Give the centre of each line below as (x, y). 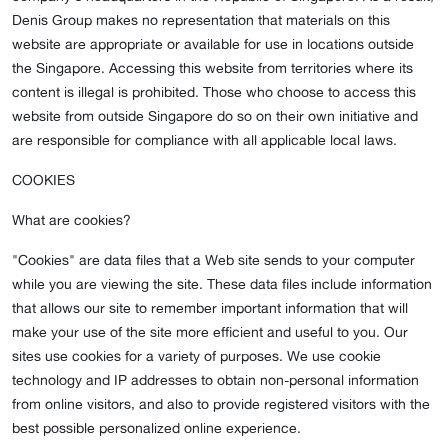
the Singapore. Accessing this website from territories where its (212, 68)
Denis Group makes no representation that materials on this (201, 20)
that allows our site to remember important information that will (210, 308)
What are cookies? (71, 220)
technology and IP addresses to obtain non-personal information (215, 380)
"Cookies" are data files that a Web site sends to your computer (213, 260)
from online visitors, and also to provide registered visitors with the (221, 404)
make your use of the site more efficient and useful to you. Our (210, 332)
